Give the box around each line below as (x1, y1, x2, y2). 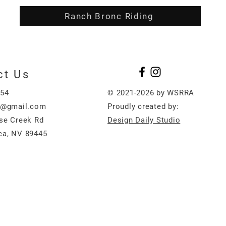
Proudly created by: (107, 102, 179, 111)
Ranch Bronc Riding (65, 11, 154, 21)
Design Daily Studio (107, 116, 181, 125)
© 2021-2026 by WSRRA (107, 88, 195, 97)
